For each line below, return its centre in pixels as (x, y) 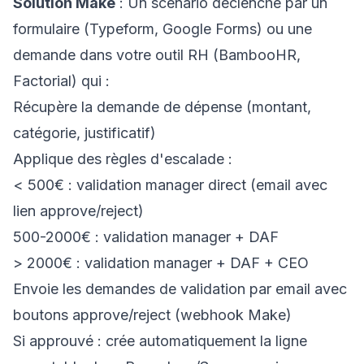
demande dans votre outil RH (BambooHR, (157, 55)
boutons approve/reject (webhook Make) (152, 315)
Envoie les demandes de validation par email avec (180, 289)
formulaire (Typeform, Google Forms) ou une (162, 29)
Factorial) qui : (61, 81)
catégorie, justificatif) (84, 133)
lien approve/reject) (78, 211)
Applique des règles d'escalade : (123, 159)
